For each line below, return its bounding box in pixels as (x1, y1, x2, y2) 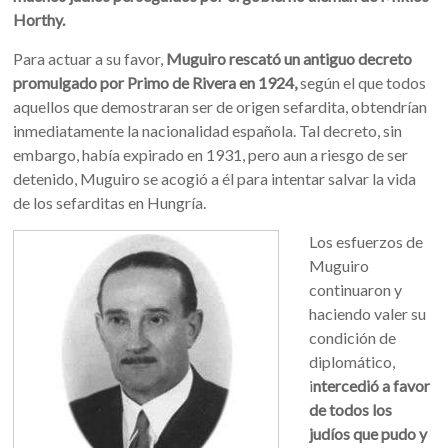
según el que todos (297, 73, 427, 92)
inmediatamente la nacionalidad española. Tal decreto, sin (13, 121, 403, 140)
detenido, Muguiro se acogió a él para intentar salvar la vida (13, 169, 417, 188)
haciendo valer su (309, 304, 427, 323)
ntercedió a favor (313, 376, 431, 395)
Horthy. (13, 10, 66, 29)
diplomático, (309, 352, 396, 371)
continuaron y (309, 280, 403, 299)
